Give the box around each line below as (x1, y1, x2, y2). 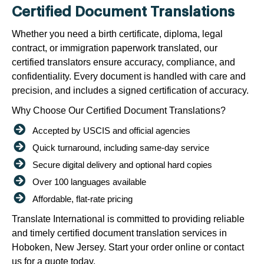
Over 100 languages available (32, 176, 146, 187)
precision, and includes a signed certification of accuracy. (12, 85, 249, 95)
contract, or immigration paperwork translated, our (12, 42, 217, 53)
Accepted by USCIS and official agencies (32, 125, 190, 136)
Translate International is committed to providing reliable (12, 213, 245, 224)
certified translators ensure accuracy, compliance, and (12, 57, 235, 67)
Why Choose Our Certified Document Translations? (12, 105, 226, 115)
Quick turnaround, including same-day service (32, 142, 209, 153)
